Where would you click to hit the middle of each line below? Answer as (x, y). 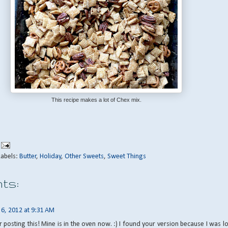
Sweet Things (127, 157)
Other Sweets (84, 157)
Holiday (50, 157)
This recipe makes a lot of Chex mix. (96, 100)
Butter (28, 157)
